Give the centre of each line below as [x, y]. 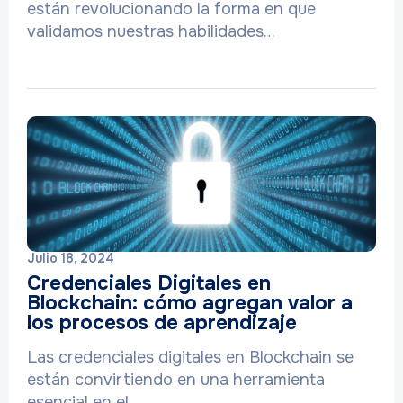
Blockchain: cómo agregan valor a [190, 303]
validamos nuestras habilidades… [151, 31]
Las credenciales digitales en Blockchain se [190, 357]
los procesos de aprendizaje [162, 323]
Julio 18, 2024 [71, 258]
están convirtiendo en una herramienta [176, 380]
